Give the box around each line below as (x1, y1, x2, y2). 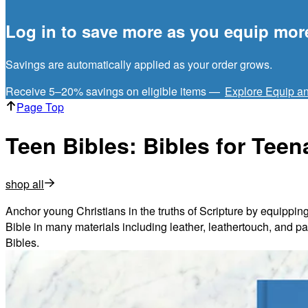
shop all (5, 175, 44, 192)
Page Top (16, 98, 64, 115)
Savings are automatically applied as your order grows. (5, 56, 272, 72)
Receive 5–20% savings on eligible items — (5, 82, 223, 99)
